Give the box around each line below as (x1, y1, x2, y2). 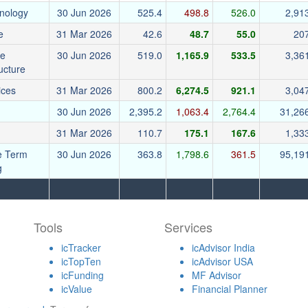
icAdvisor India (192, 241, 255, 254)
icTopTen (61, 254, 101, 268)
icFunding (61, 268, 104, 282)
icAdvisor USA (192, 254, 253, 268)
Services (164, 218, 212, 236)
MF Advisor (192, 268, 241, 282)
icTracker (61, 241, 101, 254)
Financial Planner (192, 282, 267, 296)
